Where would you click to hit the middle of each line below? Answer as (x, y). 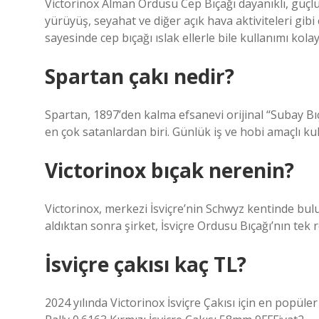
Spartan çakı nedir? (140, 76)
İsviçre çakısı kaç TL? (146, 264)
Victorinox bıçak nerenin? (169, 170)
